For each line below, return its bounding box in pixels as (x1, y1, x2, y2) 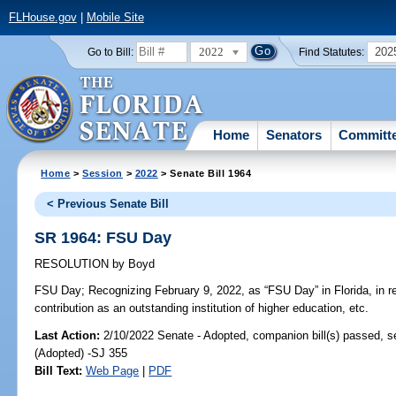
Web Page (86, 363, 140, 377)
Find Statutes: (299, 46, 365, 57)
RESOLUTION (34, 257, 113, 271)
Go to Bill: (87, 46, 133, 57)
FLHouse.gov (8, 11, 77, 25)
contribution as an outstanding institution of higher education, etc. (34, 301, 369, 316)
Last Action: (34, 328, 101, 342)
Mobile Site (86, 11, 144, 25)
